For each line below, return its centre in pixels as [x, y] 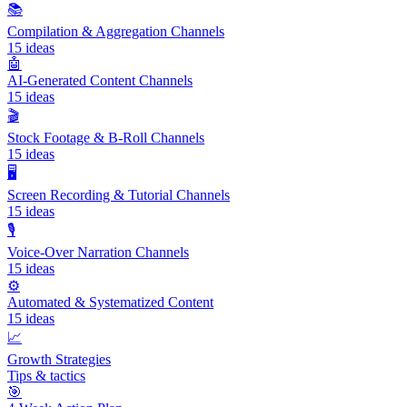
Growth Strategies [59, 359]
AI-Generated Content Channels [100, 80]
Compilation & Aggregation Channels [116, 31]
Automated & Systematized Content [110, 302]
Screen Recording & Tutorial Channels [119, 194]
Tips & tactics [46, 375]
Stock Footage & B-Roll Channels [106, 137]
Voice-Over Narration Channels [98, 252]
